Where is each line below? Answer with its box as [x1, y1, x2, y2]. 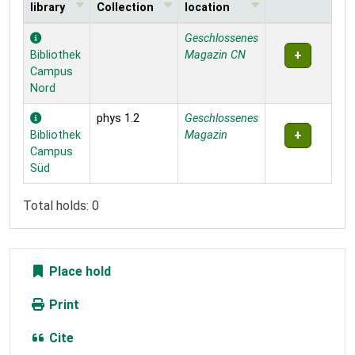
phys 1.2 [97, 111, 139, 125]
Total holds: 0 [23, 197, 99, 213]
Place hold [46, 263, 111, 279]
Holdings [22, 23, 74, 39]
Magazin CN [185, 48, 246, 62]
